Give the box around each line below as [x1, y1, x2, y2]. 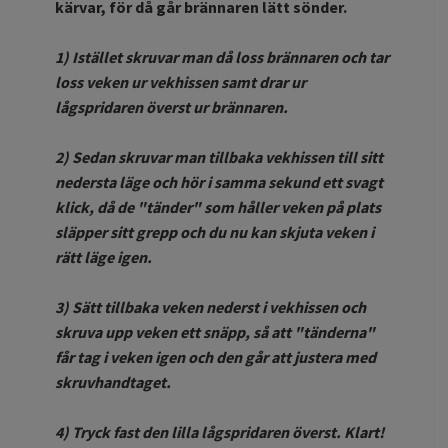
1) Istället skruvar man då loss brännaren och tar [55, 46, 389, 67]
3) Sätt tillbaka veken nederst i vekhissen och [55, 296, 366, 317]
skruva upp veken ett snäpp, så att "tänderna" [55, 321, 375, 342]
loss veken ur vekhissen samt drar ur [55, 71, 306, 92]
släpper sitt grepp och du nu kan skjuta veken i [55, 221, 374, 242]
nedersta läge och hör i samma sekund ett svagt [55, 171, 383, 192]
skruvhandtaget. [55, 371, 171, 392]
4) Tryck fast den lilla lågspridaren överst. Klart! [55, 421, 384, 442]
